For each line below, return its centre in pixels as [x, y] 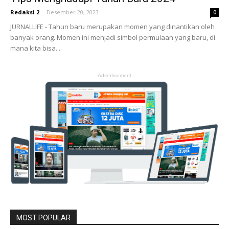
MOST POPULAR [43, 217]
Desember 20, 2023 [73, 12]
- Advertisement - [114, 75]
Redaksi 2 [25, 12]
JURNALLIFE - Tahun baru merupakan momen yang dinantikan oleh [112, 26]
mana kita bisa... [35, 48]
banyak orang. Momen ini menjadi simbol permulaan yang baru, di [113, 37]
